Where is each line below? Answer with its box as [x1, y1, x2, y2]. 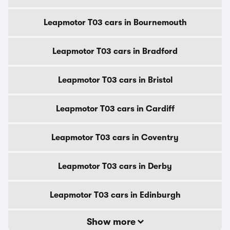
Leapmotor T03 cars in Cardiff [55, 104, 175, 113]
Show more [86, 217, 138, 227]
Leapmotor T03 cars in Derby [58, 162, 172, 171]
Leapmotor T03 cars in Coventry [51, 133, 179, 142]
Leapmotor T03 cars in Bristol [57, 75, 172, 85]
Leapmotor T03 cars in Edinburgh [49, 190, 181, 200]
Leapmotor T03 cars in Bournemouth [43, 18, 187, 27]
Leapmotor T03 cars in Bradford [52, 47, 178, 56]
